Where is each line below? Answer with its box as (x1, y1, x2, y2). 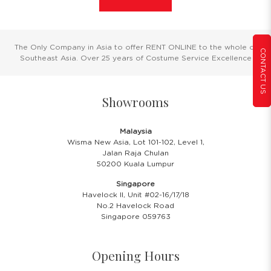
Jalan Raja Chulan (102, 149, 169, 157)
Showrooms (102, 93, 169, 111)
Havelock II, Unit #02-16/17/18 (82, 191, 189, 199)
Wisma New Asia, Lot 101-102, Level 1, (67, 139, 204, 146)
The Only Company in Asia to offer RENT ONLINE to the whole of (14, 44, 257, 51)
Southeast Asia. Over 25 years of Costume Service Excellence (19, 54, 252, 62)
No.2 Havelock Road (97, 202, 174, 210)
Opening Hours (91, 247, 180, 264)
